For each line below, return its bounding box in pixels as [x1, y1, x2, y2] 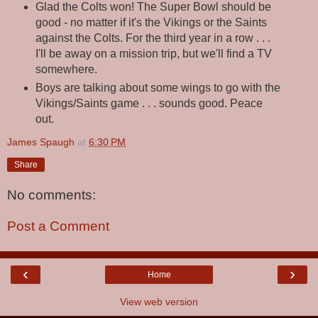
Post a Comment [7, 218, 109, 234]
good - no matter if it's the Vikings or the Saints [35, 16, 267, 29]
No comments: [7, 187, 96, 203]
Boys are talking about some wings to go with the [35, 82, 280, 94]
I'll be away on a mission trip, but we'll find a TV [35, 48, 272, 60]
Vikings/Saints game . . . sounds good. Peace [35, 97, 263, 110]
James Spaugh [7, 136, 75, 148]
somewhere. [35, 63, 97, 76]
